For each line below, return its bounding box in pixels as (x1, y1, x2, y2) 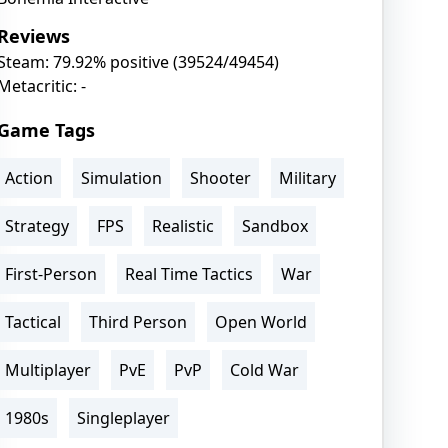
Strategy (4, 214, 69, 237)
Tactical (4, 310, 61, 333)
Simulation (80, 166, 162, 189)
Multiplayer (4, 358, 91, 381)
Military (278, 166, 336, 189)
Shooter (189, 166, 251, 189)
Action (4, 166, 53, 189)
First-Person (4, 262, 97, 285)
